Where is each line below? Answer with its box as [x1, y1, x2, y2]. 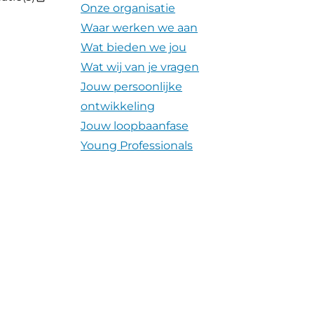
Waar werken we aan [81, 21, 198, 35]
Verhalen [81, 158, 130, 172]
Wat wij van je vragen [81, 60, 199, 74]
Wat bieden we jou [81, 41, 186, 55]
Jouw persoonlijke [81, 80, 182, 94]
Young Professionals [81, 139, 193, 153]
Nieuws [81, 178, 123, 192]
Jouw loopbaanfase [81, 119, 189, 133]
